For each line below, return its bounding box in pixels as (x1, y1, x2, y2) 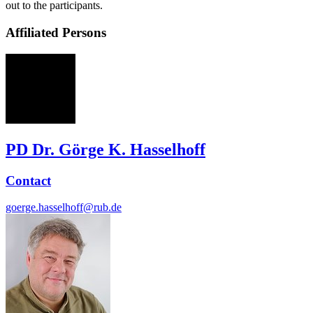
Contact (6, 173, 51, 188)
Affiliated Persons (6, 25, 106, 41)
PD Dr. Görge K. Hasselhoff (6, 140, 205, 159)
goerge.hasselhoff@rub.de (6, 201, 122, 214)
